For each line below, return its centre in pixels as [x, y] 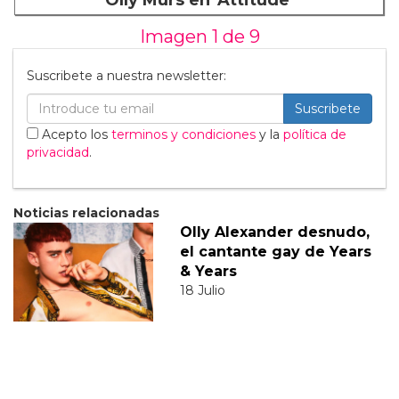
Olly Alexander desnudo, [274, 232]
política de [315, 135]
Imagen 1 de [194, 37]
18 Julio [202, 291]
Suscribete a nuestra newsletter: [126, 76]
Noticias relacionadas [86, 213]
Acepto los [75, 135]
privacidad [58, 153]
